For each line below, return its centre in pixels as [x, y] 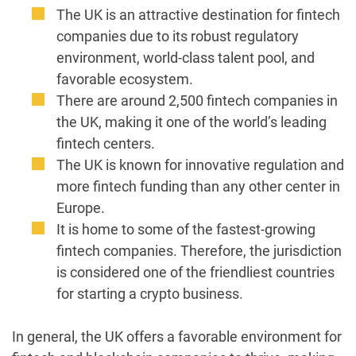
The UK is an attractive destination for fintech [198, 14]
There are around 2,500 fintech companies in [197, 100]
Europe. [81, 207]
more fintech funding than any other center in [198, 186]
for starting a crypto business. [150, 293]
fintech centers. [106, 143]
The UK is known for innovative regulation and [200, 164]
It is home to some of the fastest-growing [186, 229]
